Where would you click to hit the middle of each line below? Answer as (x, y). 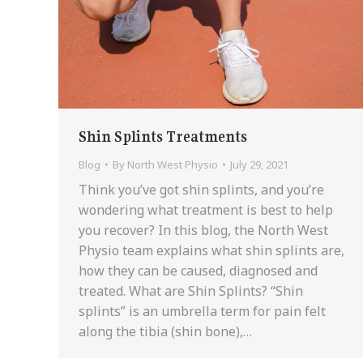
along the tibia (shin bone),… (165, 332)
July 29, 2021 (259, 165)
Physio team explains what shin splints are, (211, 251)
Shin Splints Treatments (163, 137)
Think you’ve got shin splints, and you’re (201, 190)
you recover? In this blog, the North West (203, 231)
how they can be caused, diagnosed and (198, 271)
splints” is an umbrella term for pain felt (202, 312)
